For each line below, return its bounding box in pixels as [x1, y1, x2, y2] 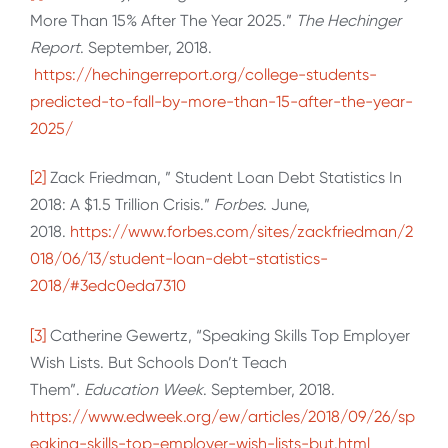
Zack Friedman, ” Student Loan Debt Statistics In [46, 168, 402, 188]
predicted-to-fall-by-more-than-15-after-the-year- [30, 91, 413, 111]
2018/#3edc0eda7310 [30, 276, 186, 296]
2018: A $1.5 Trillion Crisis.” [30, 195, 214, 215]
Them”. [30, 379, 84, 399]
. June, [263, 195, 310, 215]
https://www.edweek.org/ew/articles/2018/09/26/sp [30, 406, 415, 426]
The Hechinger [296, 10, 401, 30]
